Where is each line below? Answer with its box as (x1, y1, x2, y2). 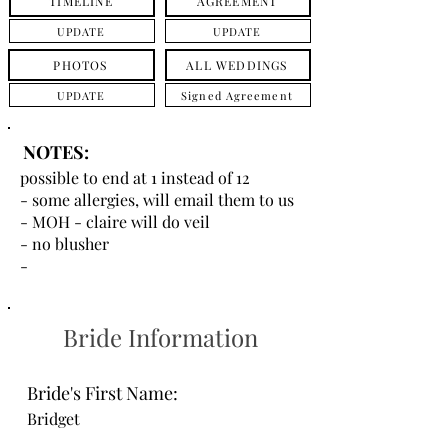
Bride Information (62, 321, 258, 353)
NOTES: (23, 140, 89, 164)
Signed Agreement (181, 87, 293, 103)
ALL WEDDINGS (186, 57, 288, 73)
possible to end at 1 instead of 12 (20, 167, 250, 188)
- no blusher (20, 233, 109, 254)
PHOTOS (53, 57, 108, 73)
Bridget (27, 408, 80, 429)
